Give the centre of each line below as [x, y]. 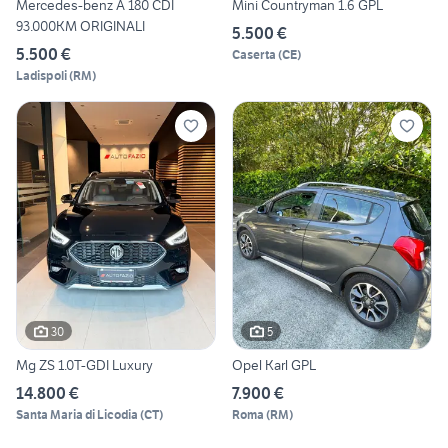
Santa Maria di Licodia [77, 415]
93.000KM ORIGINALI [80, 25]
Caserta [254, 54]
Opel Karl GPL [274, 365]
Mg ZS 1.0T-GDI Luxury [84, 365]
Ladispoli [41, 75]
